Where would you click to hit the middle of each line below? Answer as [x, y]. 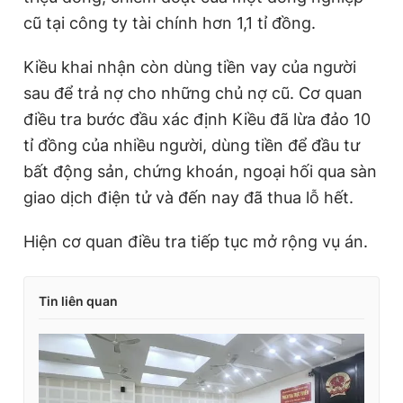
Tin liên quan [78, 300]
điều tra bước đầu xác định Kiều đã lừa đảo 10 [197, 119]
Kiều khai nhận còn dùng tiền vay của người [190, 67]
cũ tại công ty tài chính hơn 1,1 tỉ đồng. [170, 22]
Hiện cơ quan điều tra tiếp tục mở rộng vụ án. [196, 241]
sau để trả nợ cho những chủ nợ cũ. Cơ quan [193, 93]
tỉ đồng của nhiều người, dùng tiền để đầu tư [192, 145]
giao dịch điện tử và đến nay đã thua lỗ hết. [188, 197]
